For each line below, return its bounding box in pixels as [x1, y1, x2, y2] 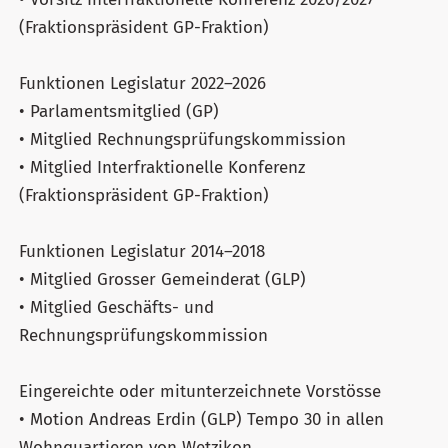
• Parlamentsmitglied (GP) [19, 100, 219, 122]
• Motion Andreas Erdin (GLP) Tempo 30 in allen [19, 408, 384, 430]
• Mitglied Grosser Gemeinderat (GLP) [19, 268, 306, 290]
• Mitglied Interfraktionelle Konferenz [19, 156, 305, 178]
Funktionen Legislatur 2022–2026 [19, 72, 266, 94]
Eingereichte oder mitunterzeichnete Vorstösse [19, 380, 381, 402]
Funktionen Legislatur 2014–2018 [19, 240, 265, 262]
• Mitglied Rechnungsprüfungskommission [19, 128, 346, 150]
